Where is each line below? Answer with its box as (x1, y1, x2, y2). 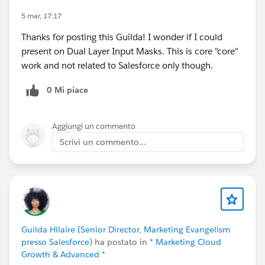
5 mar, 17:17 (21, 10, 62, 21)
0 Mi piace (47, 84, 88, 95)
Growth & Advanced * (21, 248, 105, 260)
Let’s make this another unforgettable (21, 40, 186, 51)
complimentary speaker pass (35, 5, 160, 16)
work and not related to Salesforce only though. (21, 59, 215, 71)
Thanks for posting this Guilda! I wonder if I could (21, 31, 222, 43)
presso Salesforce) (21, 236, 92, 247)
